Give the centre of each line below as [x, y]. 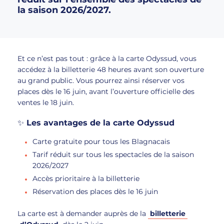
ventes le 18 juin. [46, 102]
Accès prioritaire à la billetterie [86, 178]
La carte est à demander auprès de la [83, 213]
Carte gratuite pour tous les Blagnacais [101, 141]
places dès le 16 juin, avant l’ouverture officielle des [106, 91]
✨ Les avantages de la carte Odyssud [96, 123]
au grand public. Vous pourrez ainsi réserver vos [101, 80]
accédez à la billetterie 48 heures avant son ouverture [111, 69]
